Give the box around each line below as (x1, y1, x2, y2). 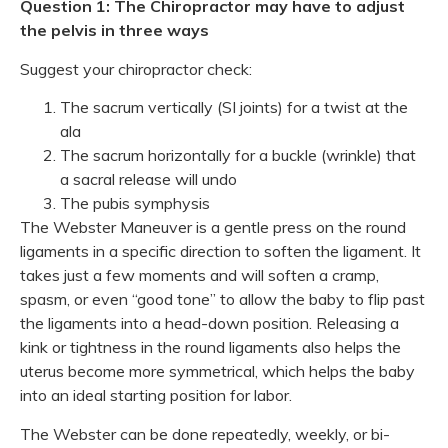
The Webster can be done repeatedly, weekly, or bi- (20, 423, 390, 444)
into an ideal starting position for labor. (20, 385, 292, 406)
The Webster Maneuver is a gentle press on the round (20, 217, 406, 238)
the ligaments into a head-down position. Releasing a (20, 313, 399, 334)
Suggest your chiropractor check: (20, 58, 252, 79)
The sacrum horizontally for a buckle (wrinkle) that (60, 145, 416, 166)
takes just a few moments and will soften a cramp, (20, 265, 379, 286)
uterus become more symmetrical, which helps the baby (20, 361, 415, 382)
